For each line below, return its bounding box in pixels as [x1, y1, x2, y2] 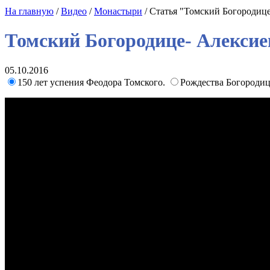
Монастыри [94, 6, 142, 16]
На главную [5, 6, 54, 16]
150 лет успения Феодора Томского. [17, 77, 168, 87]
